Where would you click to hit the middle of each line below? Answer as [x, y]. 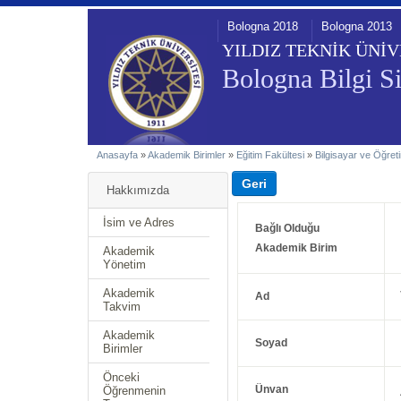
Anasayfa [117, 155]
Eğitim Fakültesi [270, 155]
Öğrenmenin [134, 391]
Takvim [122, 307]
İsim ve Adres [139, 222]
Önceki [121, 377]
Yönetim [124, 264]
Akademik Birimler [187, 155]
